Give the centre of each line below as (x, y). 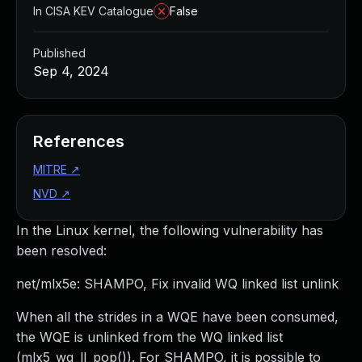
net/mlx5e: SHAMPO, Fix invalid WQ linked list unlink (177, 284)
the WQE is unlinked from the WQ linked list (149, 337)
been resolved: (61, 250)
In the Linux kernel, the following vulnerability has (170, 230)
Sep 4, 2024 (71, 71)
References (79, 141)
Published (59, 53)
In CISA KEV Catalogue (93, 11)
